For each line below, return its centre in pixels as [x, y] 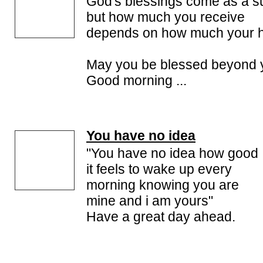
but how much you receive [166, 17]
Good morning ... [136, 80]
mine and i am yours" [150, 201]
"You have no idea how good [172, 153]
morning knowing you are [163, 185]
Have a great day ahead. [161, 217]
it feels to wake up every [159, 169]
